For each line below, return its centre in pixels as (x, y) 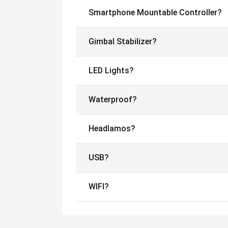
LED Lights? (111, 70)
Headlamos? (112, 129)
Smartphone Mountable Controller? (155, 12)
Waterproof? (113, 99)
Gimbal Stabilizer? (123, 41)
